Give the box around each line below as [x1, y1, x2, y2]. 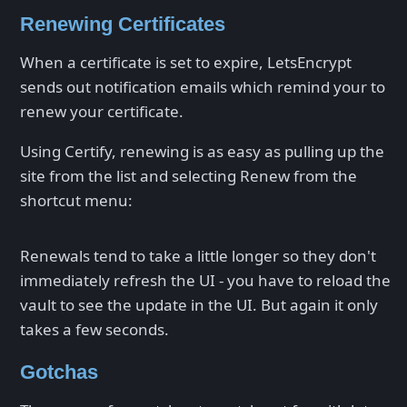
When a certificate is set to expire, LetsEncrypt [20, 51, 352, 73]
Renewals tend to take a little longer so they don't [20, 244, 376, 266]
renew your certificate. [20, 100, 184, 122]
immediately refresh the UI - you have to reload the [20, 269, 391, 291]
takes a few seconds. [20, 318, 169, 340]
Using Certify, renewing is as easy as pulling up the [20, 140, 384, 162]
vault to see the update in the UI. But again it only [20, 293, 378, 315]
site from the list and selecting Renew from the [20, 164, 357, 186]
